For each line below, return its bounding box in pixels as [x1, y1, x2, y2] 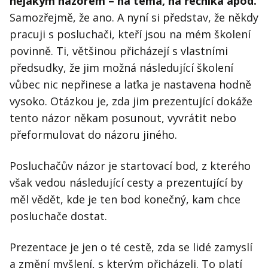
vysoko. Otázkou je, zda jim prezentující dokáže [10, 94, 252, 109]
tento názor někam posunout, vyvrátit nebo [10, 111, 236, 126]
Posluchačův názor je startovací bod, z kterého [10, 159, 251, 173]
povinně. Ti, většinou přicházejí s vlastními [10, 44, 228, 59]
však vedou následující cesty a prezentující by [10, 175, 243, 190]
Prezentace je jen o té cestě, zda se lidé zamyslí [10, 240, 252, 255]
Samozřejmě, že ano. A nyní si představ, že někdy [10, 10, 258, 25]
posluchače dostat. [10, 209, 107, 224]
